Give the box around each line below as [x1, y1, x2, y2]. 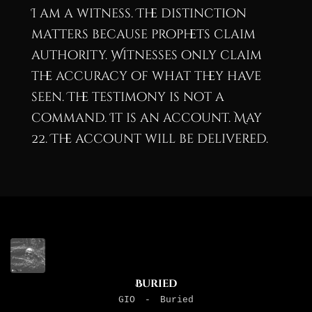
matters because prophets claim [31, 25, 256, 43]
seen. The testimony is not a [31, 88, 224, 106]
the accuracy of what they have [31, 67, 261, 85]
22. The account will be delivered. [31, 130, 268, 148]
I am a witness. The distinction [31, 4, 247, 22]
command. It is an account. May [31, 109, 262, 127]
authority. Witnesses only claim [31, 46, 262, 64]
